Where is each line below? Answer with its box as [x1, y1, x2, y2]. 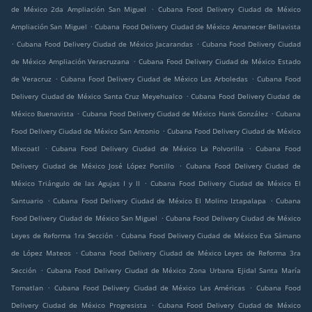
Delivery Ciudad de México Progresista [11, 300, 147, 311]
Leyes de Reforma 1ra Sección [11, 231, 113, 241]
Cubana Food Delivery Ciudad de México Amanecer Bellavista [95, 22, 302, 32]
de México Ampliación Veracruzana [11, 56, 130, 67]
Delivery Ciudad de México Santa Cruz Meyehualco [11, 91, 182, 102]
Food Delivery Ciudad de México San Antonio [11, 126, 159, 136]
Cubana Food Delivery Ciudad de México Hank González [81, 109, 268, 119]
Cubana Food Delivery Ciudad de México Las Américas [54, 283, 246, 293]
